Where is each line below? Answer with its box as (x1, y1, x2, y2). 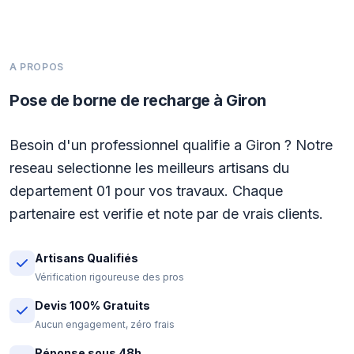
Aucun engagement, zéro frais (35, 318, 175, 330)
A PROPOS (9, 61, 64, 73)
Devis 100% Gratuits (35, 299, 150, 312)
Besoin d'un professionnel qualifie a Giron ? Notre (9, 137, 333, 153)
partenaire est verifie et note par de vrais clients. (9, 205, 323, 222)
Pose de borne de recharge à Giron (9, 91, 266, 110)
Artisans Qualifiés (35, 251, 138, 265)
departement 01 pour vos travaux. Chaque (9, 183, 283, 199)
